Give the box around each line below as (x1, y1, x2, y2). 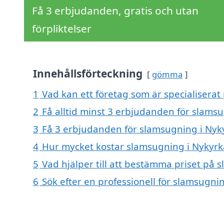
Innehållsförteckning (33, 66, 142, 81)
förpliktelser (32, 21, 91, 36)
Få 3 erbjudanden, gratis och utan (32, 3, 198, 18)
